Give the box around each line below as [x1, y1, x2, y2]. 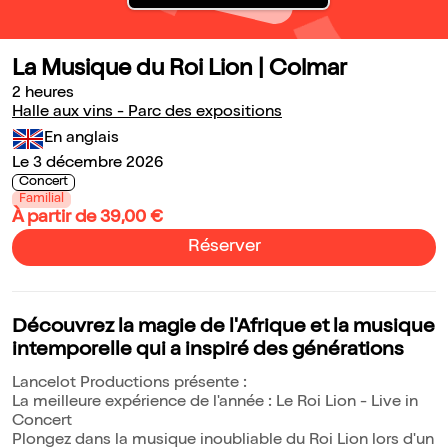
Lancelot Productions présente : [12, 376, 247, 393]
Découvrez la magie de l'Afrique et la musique [12, 318, 435, 339]
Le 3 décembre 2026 [12, 156, 163, 173]
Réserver [187, 238, 261, 257]
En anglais [44, 130, 119, 147]
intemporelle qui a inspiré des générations [12, 341, 404, 362]
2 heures [12, 86, 74, 103]
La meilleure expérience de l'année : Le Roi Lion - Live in [12, 395, 418, 412]
